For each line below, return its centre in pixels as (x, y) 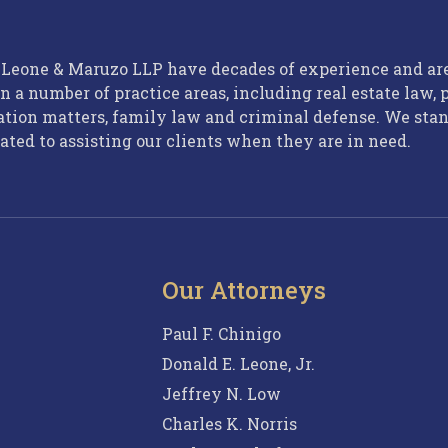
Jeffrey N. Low (221, 394)
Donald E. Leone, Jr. (238, 364)
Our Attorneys (244, 290)
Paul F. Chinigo (221, 334)
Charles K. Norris (229, 424)
